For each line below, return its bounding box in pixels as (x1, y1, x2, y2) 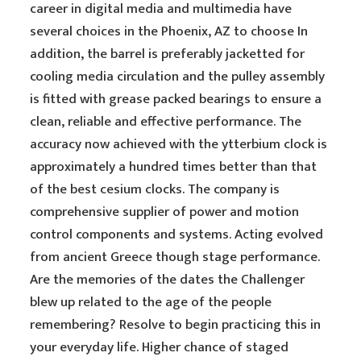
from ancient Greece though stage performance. (30, 246, 321, 268)
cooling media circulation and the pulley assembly (30, 65, 326, 88)
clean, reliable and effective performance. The (30, 110, 302, 133)
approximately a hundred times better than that (30, 156, 317, 178)
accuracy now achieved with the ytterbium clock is (30, 133, 328, 156)
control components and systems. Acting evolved (30, 223, 324, 246)
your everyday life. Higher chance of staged (30, 336, 289, 359)
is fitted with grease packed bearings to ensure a (30, 88, 322, 110)
